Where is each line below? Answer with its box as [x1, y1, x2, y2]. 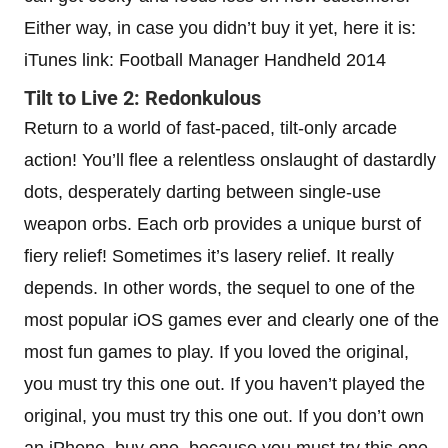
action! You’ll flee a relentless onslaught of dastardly [24, 149, 436, 170]
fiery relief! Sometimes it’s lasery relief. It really [24, 245, 394, 266]
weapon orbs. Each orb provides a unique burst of [24, 213, 421, 234]
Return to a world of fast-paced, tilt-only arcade [24, 117, 397, 138]
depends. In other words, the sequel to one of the [24, 277, 415, 298]
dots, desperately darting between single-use [24, 181, 381, 202]
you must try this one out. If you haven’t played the [24, 373, 425, 394]
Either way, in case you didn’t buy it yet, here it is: [24, 17, 416, 38]
